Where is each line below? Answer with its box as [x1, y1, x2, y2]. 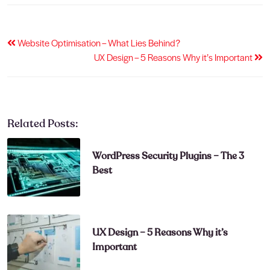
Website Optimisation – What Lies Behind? [16, 36, 180, 49]
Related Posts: [7, 116, 78, 131]
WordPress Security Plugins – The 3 [92, 149, 245, 163]
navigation [7, 63, 96, 88]
